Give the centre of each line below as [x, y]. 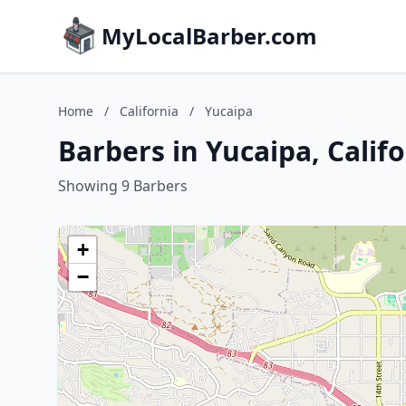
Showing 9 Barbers [123, 186]
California [149, 111]
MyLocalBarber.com [209, 36]
